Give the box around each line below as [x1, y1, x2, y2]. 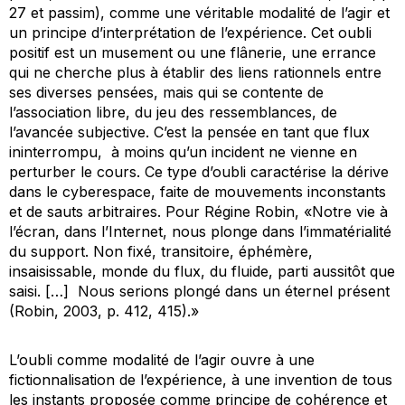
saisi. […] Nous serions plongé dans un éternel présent [9, 281, 390, 300]
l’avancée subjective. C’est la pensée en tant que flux [9, 122, 370, 141]
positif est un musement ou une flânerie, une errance [9, 42, 376, 61]
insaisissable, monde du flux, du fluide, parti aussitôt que [9, 261, 395, 280]
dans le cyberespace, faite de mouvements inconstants [9, 182, 386, 201]
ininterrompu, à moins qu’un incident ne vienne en [9, 142, 357, 161]
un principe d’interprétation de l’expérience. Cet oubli [9, 23, 372, 42]
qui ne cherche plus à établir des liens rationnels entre [9, 62, 381, 81]
